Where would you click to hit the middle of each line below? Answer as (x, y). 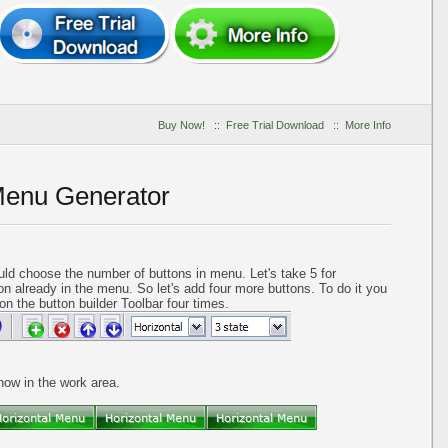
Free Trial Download (275, 125)
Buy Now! (181, 125)
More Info (368, 125)
